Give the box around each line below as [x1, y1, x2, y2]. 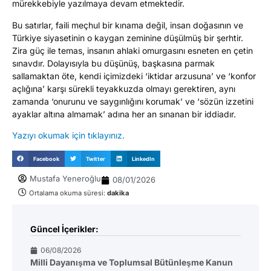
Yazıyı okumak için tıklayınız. [12, 130, 125, 141]
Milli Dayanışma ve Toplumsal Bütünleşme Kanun [30, 257, 233, 268]
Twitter [86, 155, 106, 162]
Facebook [33, 155, 60, 162]
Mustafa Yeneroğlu [30, 173, 101, 183]
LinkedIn [132, 155, 155, 162]
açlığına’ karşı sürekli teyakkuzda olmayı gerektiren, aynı [12, 83, 235, 94]
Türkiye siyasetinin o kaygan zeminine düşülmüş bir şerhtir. [12, 32, 243, 43]
